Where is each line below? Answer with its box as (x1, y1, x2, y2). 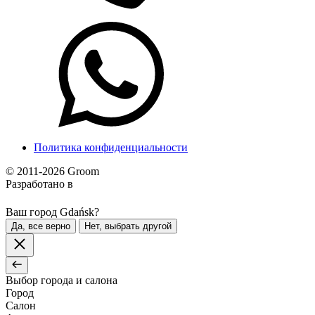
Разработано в (6, 178, 73, 190)
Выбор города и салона (6, 274, 117, 286)
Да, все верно (11, 221, 70, 231)
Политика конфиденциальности (34, 141, 188, 153)
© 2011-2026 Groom (6, 165, 99, 177)
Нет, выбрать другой (84, 221, 172, 231)
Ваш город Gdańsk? (6, 206, 99, 218)
